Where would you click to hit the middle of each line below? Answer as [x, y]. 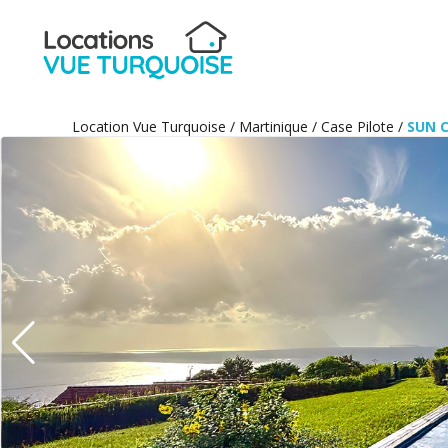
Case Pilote [359, 126]
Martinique [275, 126]
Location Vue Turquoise [149, 126]
